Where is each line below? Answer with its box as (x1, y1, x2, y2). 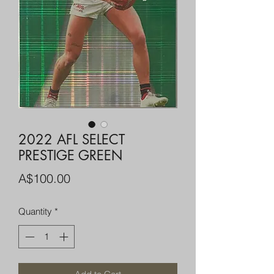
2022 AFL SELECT (18, 130, 125, 148)
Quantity (18, 205, 52, 217)
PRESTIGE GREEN (18, 146, 122, 164)
